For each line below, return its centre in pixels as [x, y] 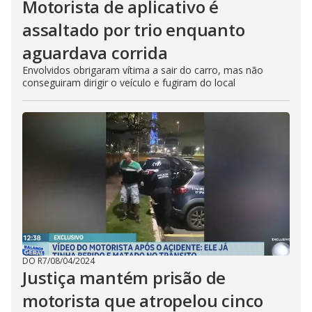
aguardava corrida [95, 53]
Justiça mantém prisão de [124, 278]
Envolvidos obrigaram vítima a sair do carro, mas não [143, 70]
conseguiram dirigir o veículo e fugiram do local [129, 83]
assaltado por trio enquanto [134, 30]
